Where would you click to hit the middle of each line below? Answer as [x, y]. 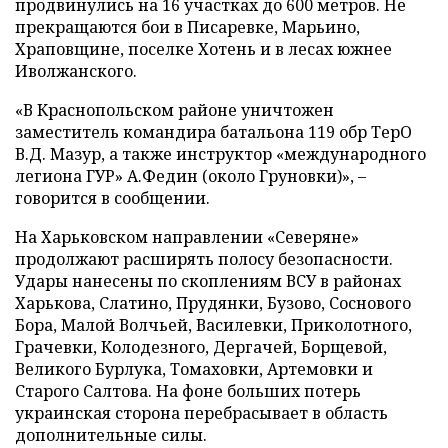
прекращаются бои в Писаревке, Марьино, [187, 26]
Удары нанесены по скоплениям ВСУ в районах [208, 280]
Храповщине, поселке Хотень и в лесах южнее [203, 48]
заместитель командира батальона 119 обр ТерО [213, 131]
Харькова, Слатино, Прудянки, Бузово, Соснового [213, 302]
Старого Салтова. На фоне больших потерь [188, 390]
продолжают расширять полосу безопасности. [204, 258]
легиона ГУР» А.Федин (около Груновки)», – [190, 175]
